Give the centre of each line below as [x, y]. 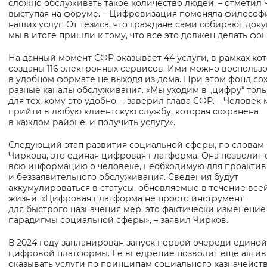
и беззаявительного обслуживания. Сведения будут [123, 177]
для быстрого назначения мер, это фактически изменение [137, 209]
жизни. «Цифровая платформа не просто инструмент [126, 199]
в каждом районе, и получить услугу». [92, 122]
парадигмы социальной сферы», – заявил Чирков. [118, 220]
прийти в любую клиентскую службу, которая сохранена [133, 112]
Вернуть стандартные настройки [155, 15]
